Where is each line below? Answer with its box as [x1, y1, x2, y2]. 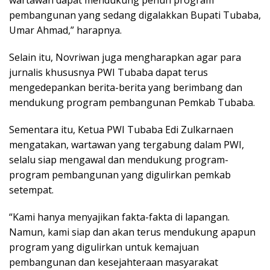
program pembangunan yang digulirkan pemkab [9, 168, 231, 181]
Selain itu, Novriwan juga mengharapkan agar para [9, 50, 241, 64]
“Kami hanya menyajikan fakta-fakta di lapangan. [9, 210, 230, 224]
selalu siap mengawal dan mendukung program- [9, 152, 228, 166]
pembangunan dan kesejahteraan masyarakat [9, 255, 218, 269]
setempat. [9, 183, 54, 196]
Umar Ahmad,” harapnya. [9, 23, 122, 37]
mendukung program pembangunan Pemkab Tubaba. [9, 95, 255, 109]
